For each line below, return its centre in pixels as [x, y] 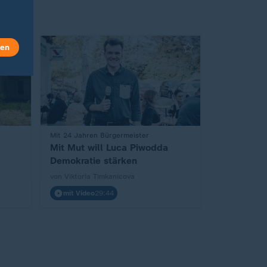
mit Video [79, 193]
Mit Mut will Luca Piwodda [109, 147]
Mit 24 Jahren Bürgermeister [100, 135]
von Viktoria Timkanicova [92, 176]
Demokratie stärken [94, 160]
